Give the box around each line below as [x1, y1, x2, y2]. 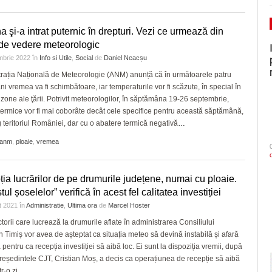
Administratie [26, 202, 64, 209]
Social [75, 54, 93, 61]
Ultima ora [67, 202, 97, 209]
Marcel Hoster [108, 202, 150, 209]
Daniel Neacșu [104, 54, 147, 61]
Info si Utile [39, 54, 72, 61]
